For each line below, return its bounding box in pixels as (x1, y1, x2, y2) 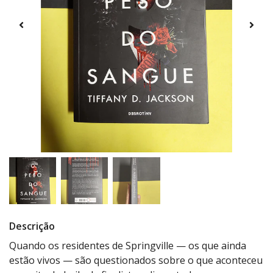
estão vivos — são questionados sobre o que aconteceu (9, 253, 263, 268)
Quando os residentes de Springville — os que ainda (9, 239, 246, 253)
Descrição (9, 219, 55, 233)
